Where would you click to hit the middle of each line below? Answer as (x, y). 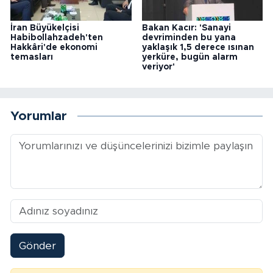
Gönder (37, 246)
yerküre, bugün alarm (190, 58)
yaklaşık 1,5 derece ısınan (198, 48)
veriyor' (158, 67)
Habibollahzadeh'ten (57, 38)
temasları (32, 58)
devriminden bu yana (189, 38)
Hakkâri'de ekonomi (54, 48)
